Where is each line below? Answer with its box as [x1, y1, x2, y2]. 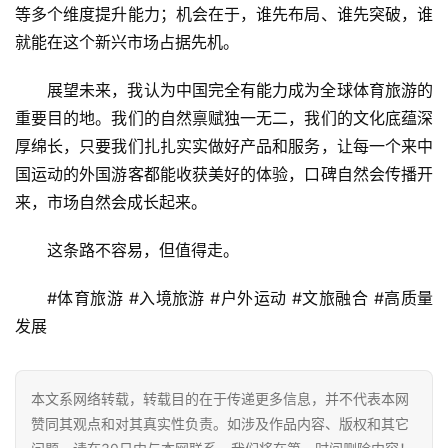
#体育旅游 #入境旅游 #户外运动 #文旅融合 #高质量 [47, 288, 433, 309]
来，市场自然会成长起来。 [15, 192, 207, 213]
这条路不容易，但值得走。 [47, 240, 239, 261]
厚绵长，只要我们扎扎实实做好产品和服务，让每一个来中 [15, 136, 433, 157]
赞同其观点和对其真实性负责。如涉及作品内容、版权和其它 [31, 415, 409, 433]
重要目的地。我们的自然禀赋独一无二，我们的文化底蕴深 [15, 108, 433, 129]
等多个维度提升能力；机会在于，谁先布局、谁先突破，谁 [15, 4, 433, 25]
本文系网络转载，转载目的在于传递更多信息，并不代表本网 [31, 390, 409, 408]
